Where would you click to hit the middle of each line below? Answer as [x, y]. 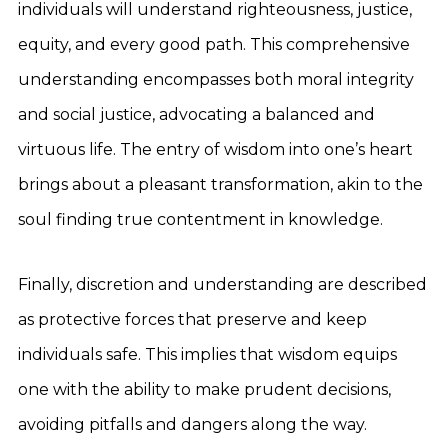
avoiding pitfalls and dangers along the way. [192, 424]
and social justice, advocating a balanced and [196, 114]
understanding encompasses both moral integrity [216, 79]
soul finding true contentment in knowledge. [200, 219]
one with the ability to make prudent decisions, [204, 389]
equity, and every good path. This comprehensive [214, 44]
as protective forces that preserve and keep [192, 319]
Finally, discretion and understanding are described [222, 284]
